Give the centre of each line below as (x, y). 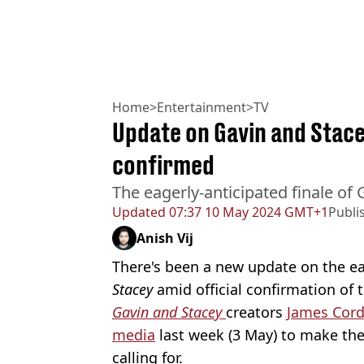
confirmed (163, 165)
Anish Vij (165, 238)
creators (256, 312)
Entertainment (201, 108)
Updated (139, 212)
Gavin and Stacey (167, 312)
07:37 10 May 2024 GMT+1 (247, 212)
